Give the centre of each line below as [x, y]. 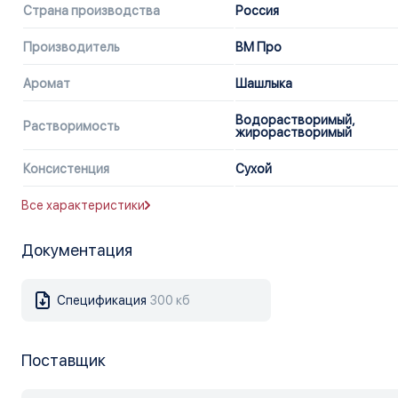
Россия [258, 11]
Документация [77, 251]
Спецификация [102, 301]
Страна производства [92, 11]
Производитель [72, 48]
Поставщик [64, 361]
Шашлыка [264, 84]
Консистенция [67, 169]
